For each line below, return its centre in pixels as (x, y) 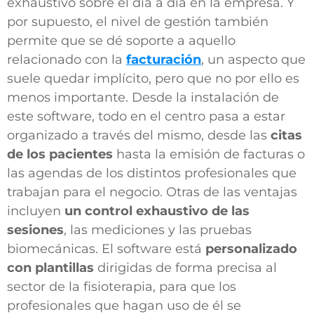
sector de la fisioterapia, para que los (122, 286)
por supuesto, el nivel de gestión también (138, 21)
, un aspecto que (253, 59)
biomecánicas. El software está (106, 248)
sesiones (35, 230)
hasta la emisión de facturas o (209, 154)
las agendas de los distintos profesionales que (152, 173)
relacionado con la (67, 59)
